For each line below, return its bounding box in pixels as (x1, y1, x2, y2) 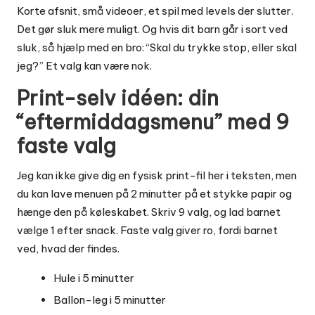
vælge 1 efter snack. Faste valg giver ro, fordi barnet (17, 224, 278, 238)
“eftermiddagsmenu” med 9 (17, 109, 289, 136)
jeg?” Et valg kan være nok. (17, 59, 152, 73)
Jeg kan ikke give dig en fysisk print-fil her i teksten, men (17, 169, 297, 183)
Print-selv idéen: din (17, 85, 219, 112)
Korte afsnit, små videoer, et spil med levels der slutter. (17, 4, 293, 18)
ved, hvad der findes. (17, 242, 120, 256)
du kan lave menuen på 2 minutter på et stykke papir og (17, 187, 292, 201)
